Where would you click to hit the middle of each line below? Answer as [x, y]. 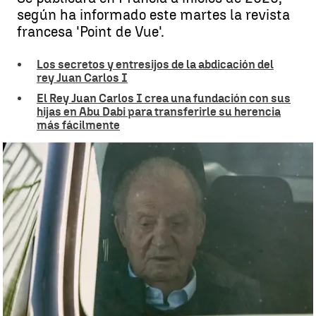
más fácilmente [78, 125]
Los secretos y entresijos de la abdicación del [155, 65]
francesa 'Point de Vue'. [91, 32]
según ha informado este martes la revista [153, 15]
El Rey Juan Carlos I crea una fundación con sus [164, 98]
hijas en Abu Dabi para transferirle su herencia [159, 112]
